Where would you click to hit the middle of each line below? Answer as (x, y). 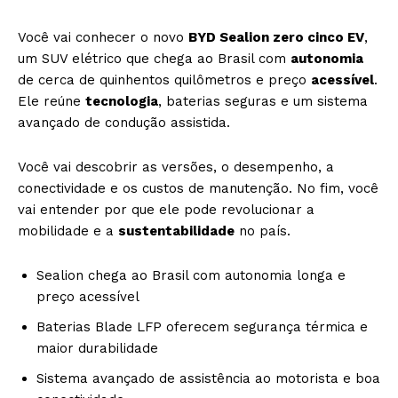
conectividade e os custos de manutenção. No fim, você (198, 188)
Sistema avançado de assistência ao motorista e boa (208, 378)
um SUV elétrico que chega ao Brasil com (154, 59)
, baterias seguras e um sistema (263, 101)
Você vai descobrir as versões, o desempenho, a (176, 167)
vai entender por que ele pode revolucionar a (166, 210)
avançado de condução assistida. (124, 123)
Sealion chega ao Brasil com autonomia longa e (191, 275)
